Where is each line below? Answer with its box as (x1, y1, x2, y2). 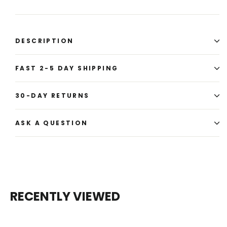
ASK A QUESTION (15, 119, 88, 128)
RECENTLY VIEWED (10, 188, 120, 205)
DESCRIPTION (15, 36, 74, 46)
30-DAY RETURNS (15, 91, 90, 100)
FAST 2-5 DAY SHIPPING (15, 64, 119, 73)
